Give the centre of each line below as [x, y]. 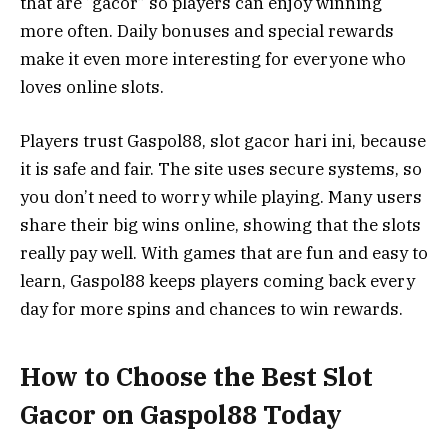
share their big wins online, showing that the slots [220, 225]
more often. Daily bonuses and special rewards [207, 31]
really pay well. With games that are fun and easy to [224, 253]
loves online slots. [92, 87]
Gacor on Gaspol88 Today [181, 414]
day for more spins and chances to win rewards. [211, 309]
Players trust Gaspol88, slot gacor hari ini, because [223, 141]
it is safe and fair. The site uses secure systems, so [221, 169]
